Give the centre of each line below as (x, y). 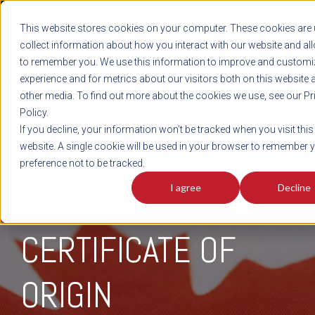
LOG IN (157, 30)
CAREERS (230, 117)
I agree (186, 188)
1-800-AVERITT (157, 44)
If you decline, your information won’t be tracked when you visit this (167, 129)
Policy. (34, 112)
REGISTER (157, 17)
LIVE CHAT (157, 57)
